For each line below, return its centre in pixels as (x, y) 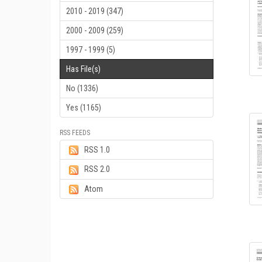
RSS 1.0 (97, 150)
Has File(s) (83, 69)
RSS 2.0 (97, 169)
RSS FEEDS (75, 133)
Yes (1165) (84, 108)
